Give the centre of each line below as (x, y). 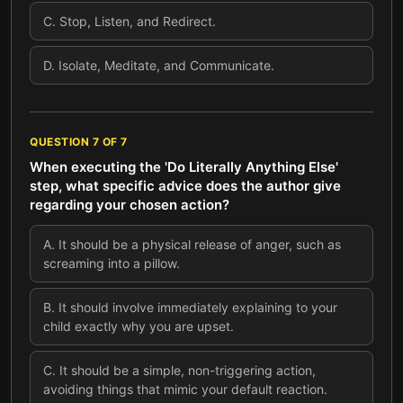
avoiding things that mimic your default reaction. (185, 389)
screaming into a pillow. (112, 263)
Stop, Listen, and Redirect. (138, 21)
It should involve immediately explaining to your (198, 307)
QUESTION (61, 142)
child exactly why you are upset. (139, 326)
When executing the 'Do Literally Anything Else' (184, 167)
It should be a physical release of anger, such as (200, 244)
